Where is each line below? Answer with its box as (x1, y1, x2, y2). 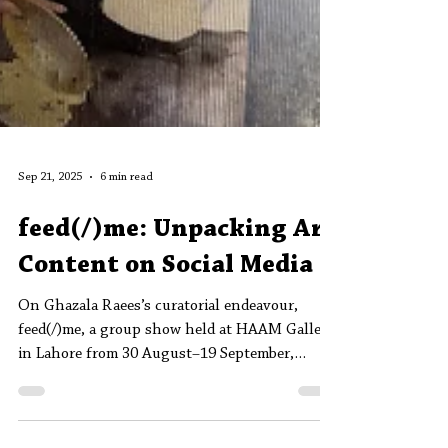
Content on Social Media (18, 361, 313, 387)
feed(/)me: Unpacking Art (18, 325, 336, 351)
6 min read (100, 279, 153, 291)
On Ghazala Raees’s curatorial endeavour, (18, 406, 298, 422)
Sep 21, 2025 (18, 279, 82, 291)
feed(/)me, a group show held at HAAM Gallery (18, 430, 335, 446)
